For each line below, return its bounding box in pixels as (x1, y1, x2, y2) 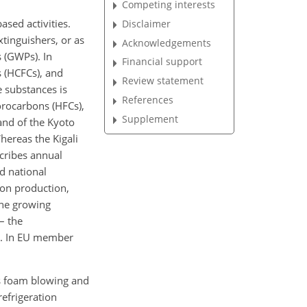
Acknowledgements (122, 36, 212, 49)
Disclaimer (122, 16, 171, 30)
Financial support (122, 55, 203, 69)
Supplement (122, 112, 179, 125)
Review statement (122, 74, 204, 88)
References (122, 93, 174, 107)
